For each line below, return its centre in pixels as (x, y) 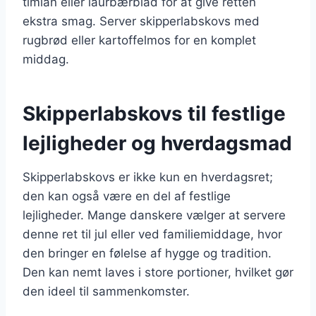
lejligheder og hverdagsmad (157, 143)
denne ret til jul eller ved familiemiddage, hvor (152, 234)
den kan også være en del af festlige (127, 196)
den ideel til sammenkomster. (106, 291)
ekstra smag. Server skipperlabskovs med (141, 21)
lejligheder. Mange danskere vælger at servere (154, 215)
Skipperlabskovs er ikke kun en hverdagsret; (148, 177)
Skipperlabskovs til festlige (154, 113)
